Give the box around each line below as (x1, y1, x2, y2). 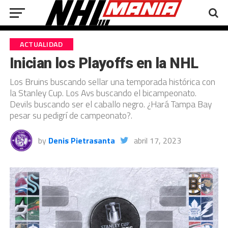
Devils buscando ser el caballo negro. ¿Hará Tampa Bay (9, 97, 212, 111)
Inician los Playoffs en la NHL (9, 54, 198, 72)
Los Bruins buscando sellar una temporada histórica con (9, 75, 215, 89)
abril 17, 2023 (133, 134, 181, 147)
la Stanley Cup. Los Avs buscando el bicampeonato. (9, 86, 196, 100)
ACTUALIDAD (19, 39, 63, 50)
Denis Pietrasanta (48, 134, 115, 147)
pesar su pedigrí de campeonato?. (9, 108, 132, 122)
